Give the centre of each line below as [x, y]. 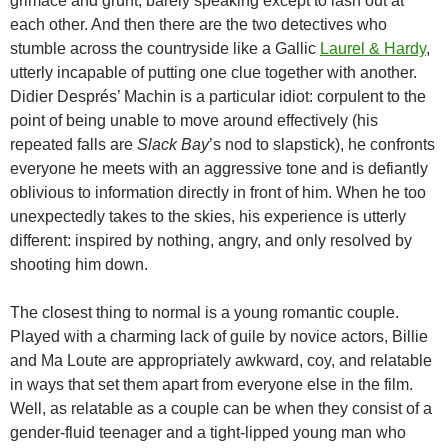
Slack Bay [173, 145]
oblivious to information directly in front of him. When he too [218, 193]
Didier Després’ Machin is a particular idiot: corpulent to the [218, 97]
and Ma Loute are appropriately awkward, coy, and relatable [221, 361]
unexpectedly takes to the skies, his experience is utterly [208, 217]
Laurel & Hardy [373, 49]
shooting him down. [79, 265]
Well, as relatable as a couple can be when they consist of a [221, 409]
